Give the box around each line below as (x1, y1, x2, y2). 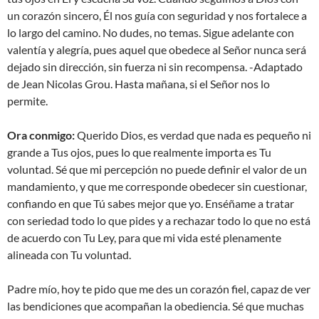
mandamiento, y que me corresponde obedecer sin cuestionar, (7, 179, 307, 194)
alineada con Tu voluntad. (7, 248, 131, 262)
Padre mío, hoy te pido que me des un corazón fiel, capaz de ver (7, 282, 310, 296)
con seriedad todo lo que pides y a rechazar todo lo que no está (7, 214, 310, 228)
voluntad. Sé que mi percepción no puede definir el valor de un (7, 162, 307, 177)
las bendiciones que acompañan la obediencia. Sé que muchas (7, 299, 304, 313)
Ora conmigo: (7, 128, 75, 142)
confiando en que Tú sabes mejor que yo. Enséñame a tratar (7, 197, 294, 211)
